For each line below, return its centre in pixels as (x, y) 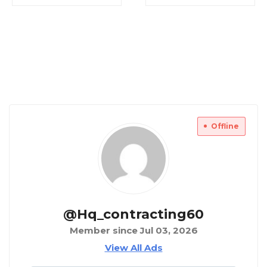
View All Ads (133, 248)
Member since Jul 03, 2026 (133, 231)
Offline (225, 126)
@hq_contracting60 (133, 215)
